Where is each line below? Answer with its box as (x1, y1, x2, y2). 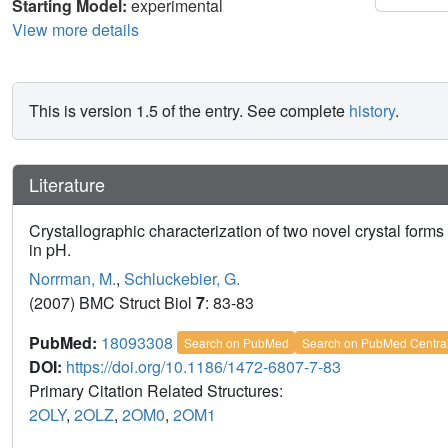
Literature (29, 170, 105, 197)
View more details (12, 17, 139, 41)
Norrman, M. (29, 266, 116, 290)
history (349, 98, 395, 122)
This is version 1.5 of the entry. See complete (29, 98, 349, 122)
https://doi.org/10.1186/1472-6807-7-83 (66, 354, 341, 378)
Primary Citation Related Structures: (29, 378, 287, 402)
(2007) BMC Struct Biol (29, 290, 196, 314)
